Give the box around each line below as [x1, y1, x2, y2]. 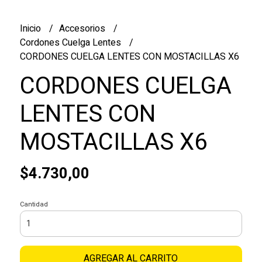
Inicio [19, 21, 43, 36]
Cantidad [19, 199, 48, 209]
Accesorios [58, 21, 108, 36]
